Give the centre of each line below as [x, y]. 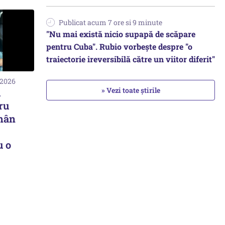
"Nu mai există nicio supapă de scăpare [121, 34]
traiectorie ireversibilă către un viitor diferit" [131, 59]
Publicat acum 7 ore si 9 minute [110, 22]
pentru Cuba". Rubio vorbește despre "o [119, 46]
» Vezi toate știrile [131, 90]
